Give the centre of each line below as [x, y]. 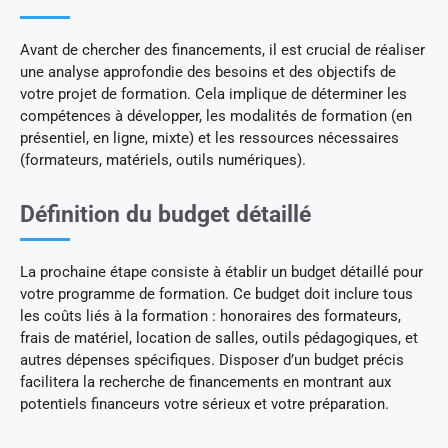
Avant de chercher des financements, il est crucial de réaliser [222, 50]
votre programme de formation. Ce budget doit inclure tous [216, 294]
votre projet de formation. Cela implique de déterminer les [213, 94]
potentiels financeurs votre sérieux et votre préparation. [204, 404]
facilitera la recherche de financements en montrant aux [205, 382]
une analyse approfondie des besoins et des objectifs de [208, 72]
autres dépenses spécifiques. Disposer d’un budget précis [212, 360]
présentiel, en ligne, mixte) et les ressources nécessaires [209, 138]
